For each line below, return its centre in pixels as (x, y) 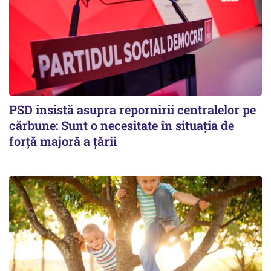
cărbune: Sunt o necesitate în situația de (122, 126)
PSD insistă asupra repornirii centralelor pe (132, 110)
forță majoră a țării (63, 141)
